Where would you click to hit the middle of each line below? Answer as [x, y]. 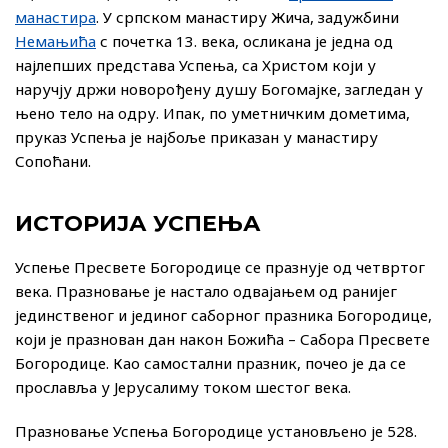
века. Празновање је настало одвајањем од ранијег [206, 291]
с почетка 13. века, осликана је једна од [244, 41]
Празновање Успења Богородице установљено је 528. [216, 431]
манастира [55, 17]
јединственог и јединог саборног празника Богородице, [223, 315]
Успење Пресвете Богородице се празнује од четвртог [220, 267]
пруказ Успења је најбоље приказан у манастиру [196, 137]
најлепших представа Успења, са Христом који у [195, 65]
